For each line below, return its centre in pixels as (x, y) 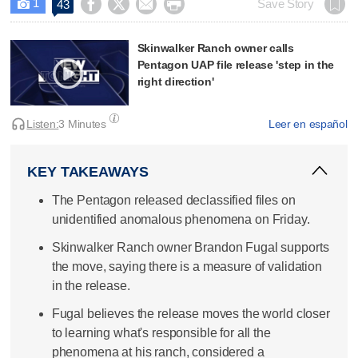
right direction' (175, 81)
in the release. (91, 286)
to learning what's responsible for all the (161, 333)
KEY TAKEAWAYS (88, 171)
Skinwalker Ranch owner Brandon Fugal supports (190, 248)
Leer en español (308, 124)
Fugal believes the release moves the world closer (191, 314)
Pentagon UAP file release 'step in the (236, 64)
